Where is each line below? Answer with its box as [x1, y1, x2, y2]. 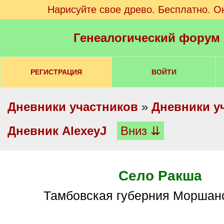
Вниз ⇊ [120, 124, 160, 137]
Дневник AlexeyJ [7, 124, 106, 137]
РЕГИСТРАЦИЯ [30, 68, 82, 76]
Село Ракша [118, 168, 202, 183]
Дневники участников [7, 100, 138, 113]
